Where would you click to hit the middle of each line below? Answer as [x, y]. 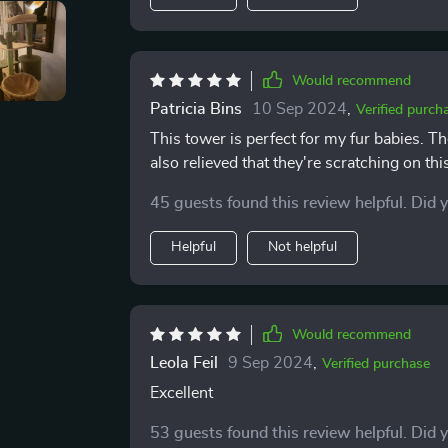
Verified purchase [375, 364]
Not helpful [302, 247]
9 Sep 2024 [270, 363]
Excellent [181, 393]
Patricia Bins [195, 109]
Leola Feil [183, 363]
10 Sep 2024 [299, 109]
